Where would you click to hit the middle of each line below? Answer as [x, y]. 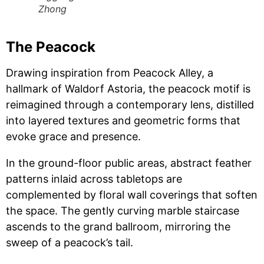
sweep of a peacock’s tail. [70, 242]
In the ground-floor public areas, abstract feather [129, 163]
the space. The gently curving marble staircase [123, 211]
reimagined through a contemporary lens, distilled [130, 105]
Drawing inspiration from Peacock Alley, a [110, 73]
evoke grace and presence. [73, 136]
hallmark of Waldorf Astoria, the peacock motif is [128, 89]
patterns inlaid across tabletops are [94, 179]
